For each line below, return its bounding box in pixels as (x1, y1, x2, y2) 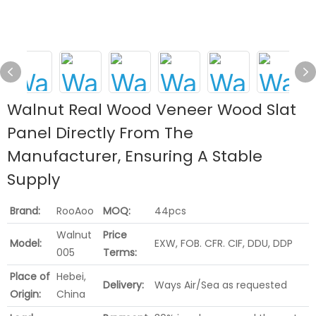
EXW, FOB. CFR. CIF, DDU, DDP (154, 236, 293, 250)
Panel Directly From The (7, 121, 193, 144)
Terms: (103, 245, 138, 260)
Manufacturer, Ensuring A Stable (7, 145, 262, 167)
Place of (10, 269, 51, 284)
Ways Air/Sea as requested (154, 277, 288, 292)
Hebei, (56, 269, 87, 284)
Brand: (10, 203, 41, 218)
